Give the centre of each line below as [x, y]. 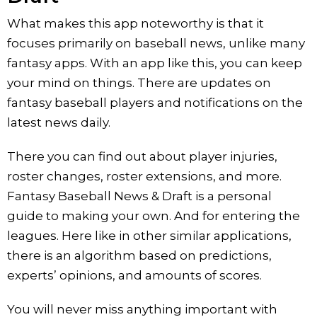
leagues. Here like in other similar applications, [149, 235]
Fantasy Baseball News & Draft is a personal [139, 196]
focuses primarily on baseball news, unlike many [156, 43]
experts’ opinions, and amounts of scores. [134, 275]
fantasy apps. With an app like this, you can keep [155, 63]
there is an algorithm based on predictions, [139, 255]
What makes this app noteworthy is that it [136, 23]
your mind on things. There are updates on [139, 82]
